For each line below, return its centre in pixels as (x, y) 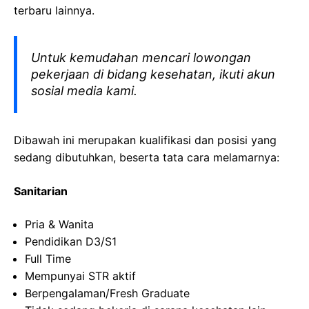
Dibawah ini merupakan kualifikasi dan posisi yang (145, 140)
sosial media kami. (84, 91)
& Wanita (69, 224)
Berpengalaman (65, 293)
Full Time (48, 259)
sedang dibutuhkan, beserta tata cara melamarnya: (147, 157)
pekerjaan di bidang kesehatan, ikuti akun (153, 74)
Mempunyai (55, 276)
